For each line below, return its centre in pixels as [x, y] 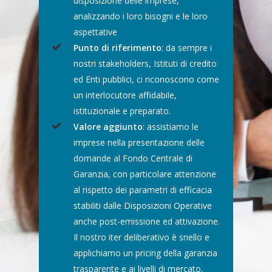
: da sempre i [187, 47]
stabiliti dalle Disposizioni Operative [143, 205]
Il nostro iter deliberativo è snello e [142, 237]
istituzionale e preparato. [122, 110]
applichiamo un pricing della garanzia [146, 253]
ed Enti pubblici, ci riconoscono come [147, 79]
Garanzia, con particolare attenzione [145, 174]
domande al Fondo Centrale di [133, 158]
